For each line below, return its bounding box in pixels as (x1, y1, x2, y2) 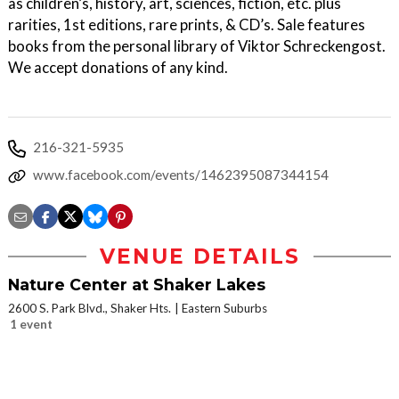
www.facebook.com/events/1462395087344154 (33, 167, 329, 183)
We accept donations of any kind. (8, 58, 228, 77)
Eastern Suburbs (182, 301, 267, 315)
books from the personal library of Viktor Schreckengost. (8, 37, 386, 55)
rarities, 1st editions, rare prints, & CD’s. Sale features (8, 15, 365, 34)
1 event (10, 317, 53, 331)
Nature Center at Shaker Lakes (8, 275, 265, 294)
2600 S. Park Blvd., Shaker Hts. (8, 301, 171, 315)
